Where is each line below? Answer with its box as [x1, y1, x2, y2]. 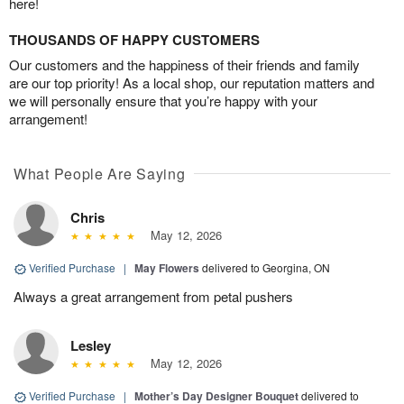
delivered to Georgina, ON [202, 260, 330, 276]
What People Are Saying [14, 163, 186, 185]
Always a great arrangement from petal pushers [14, 287, 293, 307]
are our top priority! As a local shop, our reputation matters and [9, 73, 374, 93]
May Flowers [134, 260, 199, 277]
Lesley [70, 335, 111, 356]
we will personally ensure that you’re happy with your [9, 91, 317, 111]
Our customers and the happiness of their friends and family [9, 55, 360, 75]
